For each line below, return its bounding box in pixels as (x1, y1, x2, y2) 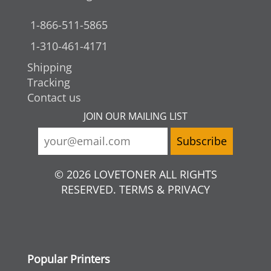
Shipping (27, 60, 72, 75)
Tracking (27, 75, 70, 90)
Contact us (27, 90, 81, 105)
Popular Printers (27, 252, 110, 267)
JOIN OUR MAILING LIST (83, 109, 188, 123)
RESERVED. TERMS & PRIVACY (61, 182, 210, 197)
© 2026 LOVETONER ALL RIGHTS (54, 167, 217, 182)
